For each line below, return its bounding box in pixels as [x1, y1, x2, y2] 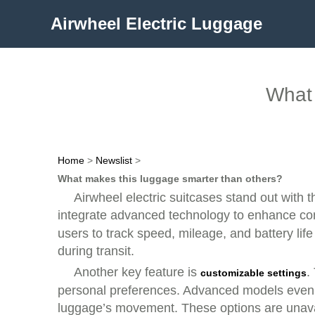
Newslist [96, 155, 132, 166]
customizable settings [200, 267, 307, 278]
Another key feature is [74, 265, 200, 279]
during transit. [58, 244, 134, 258]
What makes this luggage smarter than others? [58, 173, 283, 184]
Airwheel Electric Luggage [51, 14, 262, 33]
